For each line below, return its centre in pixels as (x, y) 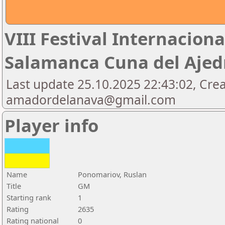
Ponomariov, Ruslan (112, 174)
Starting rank (29, 197)
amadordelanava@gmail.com (91, 100)
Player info (51, 125)
